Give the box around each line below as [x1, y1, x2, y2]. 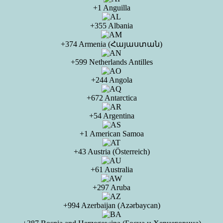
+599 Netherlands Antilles [70, 58, 153, 66]
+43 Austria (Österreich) [73, 147, 150, 156]
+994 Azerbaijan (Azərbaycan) [63, 201, 160, 210]
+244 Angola [91, 76, 132, 84]
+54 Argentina [89, 111, 134, 120]
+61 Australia [90, 165, 133, 174]
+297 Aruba [93, 183, 130, 192]
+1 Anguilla [93, 3, 130, 12]
